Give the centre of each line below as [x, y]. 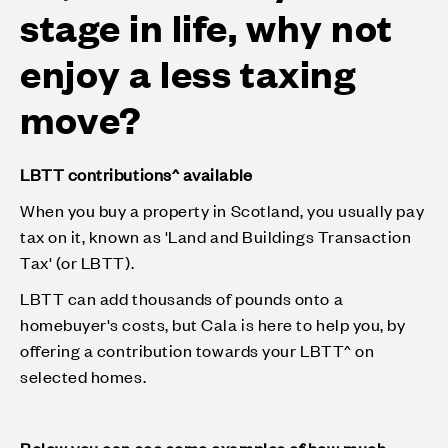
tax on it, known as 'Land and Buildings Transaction [216, 235]
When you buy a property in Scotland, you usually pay [222, 209]
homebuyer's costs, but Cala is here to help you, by [213, 323]
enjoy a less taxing [188, 71]
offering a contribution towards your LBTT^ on [197, 349]
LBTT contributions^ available [136, 173]
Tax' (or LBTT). [79, 261]
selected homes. [85, 375]
